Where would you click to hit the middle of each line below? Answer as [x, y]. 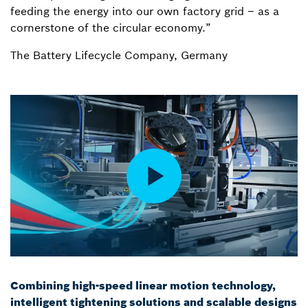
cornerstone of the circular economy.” [111, 28]
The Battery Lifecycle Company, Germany [119, 55]
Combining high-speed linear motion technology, [143, 286]
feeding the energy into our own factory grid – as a [145, 11]
